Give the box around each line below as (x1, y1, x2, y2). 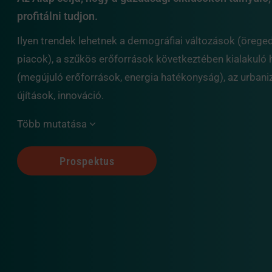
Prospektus (59, 154, 115, 168)
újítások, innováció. (17, 89, 104, 101)
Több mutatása (17, 118, 89, 130)
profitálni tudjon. (17, 10, 98, 22)
